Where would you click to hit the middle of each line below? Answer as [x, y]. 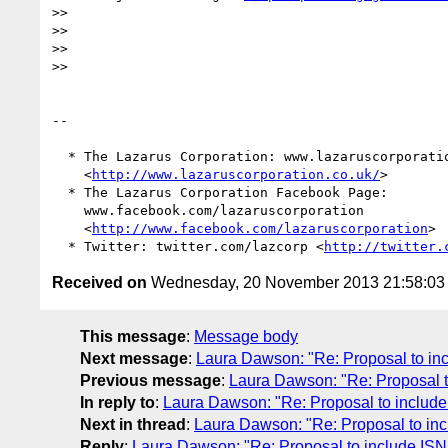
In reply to [117, 402]
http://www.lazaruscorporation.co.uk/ [236, 174]
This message [133, 336]
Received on [99, 282]
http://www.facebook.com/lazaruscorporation [260, 228]
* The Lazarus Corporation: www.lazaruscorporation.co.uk [60, 156]
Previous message [150, 380]
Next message [134, 358]
